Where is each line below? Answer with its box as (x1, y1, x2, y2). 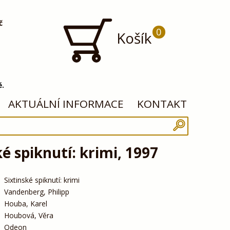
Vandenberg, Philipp (4, 186, 69, 197)
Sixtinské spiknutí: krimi (4, 175, 80, 185)
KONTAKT (137, 97, 187, 111)
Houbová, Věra (4, 210, 53, 220)
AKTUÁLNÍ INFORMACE (8, 97, 124, 111)
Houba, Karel (4, 198, 47, 208)
